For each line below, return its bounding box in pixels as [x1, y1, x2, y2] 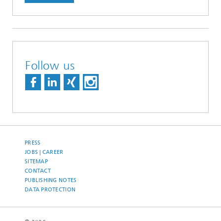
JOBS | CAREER [25, 149, 64, 156]
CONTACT [25, 168, 51, 175]
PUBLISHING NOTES [25, 177, 77, 184]
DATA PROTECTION [25, 186, 76, 193]
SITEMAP [25, 158, 48, 165]
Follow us [25, 59, 75, 73]
